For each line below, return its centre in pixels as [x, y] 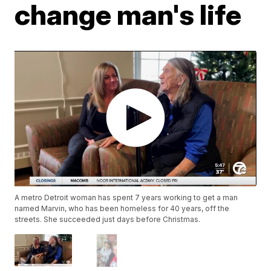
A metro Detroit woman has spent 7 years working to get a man [126, 198]
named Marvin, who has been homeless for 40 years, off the [122, 209]
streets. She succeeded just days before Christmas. [108, 220]
